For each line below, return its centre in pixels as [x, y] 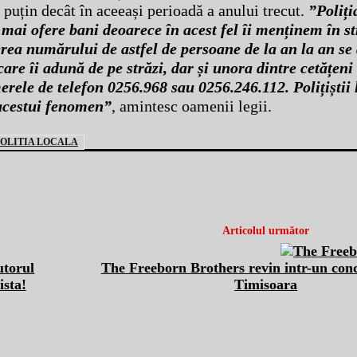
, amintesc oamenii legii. [192, 106]
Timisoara [266, 285]
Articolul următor [266, 231]
